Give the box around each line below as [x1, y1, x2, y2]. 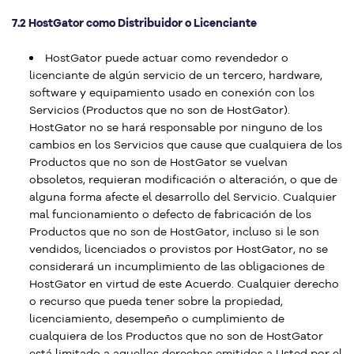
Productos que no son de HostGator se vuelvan [29, 155, 288, 169]
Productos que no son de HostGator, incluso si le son [29, 224, 319, 239]
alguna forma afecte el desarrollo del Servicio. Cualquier [29, 190, 337, 204]
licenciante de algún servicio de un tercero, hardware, [29, 68, 322, 82]
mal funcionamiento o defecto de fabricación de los [29, 207, 311, 221]
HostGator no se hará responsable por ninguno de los [29, 120, 322, 134]
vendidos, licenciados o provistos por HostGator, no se [29, 242, 328, 256]
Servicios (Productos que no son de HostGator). [29, 103, 290, 117]
